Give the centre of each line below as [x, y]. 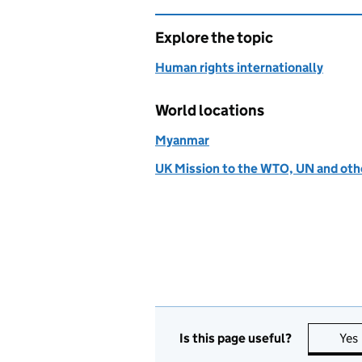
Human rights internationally [239, 67]
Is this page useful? [236, 338]
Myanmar [182, 140]
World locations [210, 110]
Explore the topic [214, 38]
